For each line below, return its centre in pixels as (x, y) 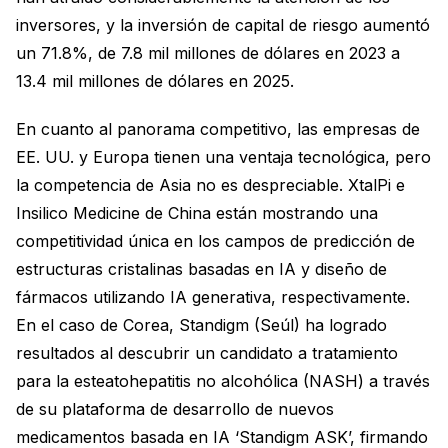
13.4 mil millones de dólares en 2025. (155, 80)
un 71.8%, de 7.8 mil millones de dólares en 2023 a (208, 52)
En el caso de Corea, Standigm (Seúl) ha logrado (201, 324)
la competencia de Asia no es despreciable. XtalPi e (210, 184)
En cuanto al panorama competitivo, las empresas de (218, 128)
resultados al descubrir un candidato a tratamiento (207, 352)
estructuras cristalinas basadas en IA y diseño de (201, 268)
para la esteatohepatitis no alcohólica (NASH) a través (223, 380)
